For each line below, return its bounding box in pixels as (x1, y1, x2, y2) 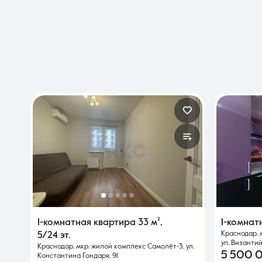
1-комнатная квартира (37, 218, 138, 228)
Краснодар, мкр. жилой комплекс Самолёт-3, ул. (37, 243, 194, 251)
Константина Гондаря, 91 (37, 253, 118, 260)
